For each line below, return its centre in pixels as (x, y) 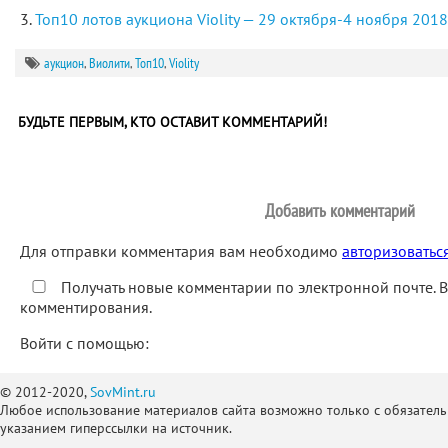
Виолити (109, 63)
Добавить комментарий (340, 210)
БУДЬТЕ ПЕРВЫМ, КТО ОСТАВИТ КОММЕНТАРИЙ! (172, 122)
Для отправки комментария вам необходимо (181, 251)
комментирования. (86, 307)
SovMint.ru (123, 392)
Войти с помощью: (86, 343)
